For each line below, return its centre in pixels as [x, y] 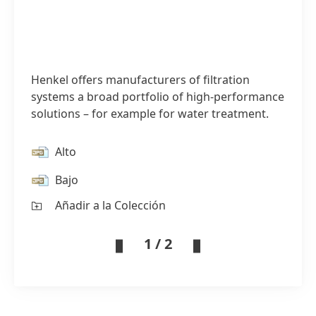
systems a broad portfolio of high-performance [158, 97]
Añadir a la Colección [110, 205]
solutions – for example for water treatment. [150, 114]
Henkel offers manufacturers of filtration [140, 80]
